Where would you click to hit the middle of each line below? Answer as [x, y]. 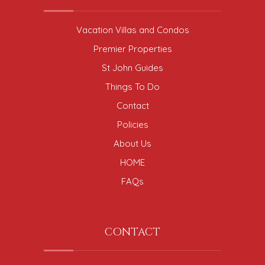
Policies [132, 124]
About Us [132, 143]
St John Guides [132, 67]
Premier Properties [132, 49]
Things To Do [132, 86]
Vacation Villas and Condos [132, 30]
